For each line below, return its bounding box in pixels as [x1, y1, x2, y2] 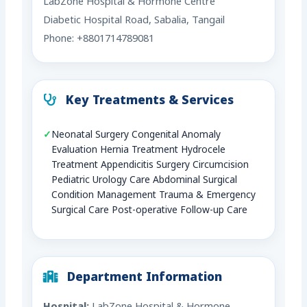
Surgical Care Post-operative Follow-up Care [51, 204, 248, 218]
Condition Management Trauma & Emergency [51, 189, 256, 203]
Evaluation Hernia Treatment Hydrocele [51, 144, 226, 158]
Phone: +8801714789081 [43, 33, 155, 47]
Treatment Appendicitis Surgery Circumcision [51, 159, 249, 173]
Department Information [64, 270, 223, 286]
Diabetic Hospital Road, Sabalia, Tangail [43, 14, 225, 28]
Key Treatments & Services [62, 93, 234, 110]
